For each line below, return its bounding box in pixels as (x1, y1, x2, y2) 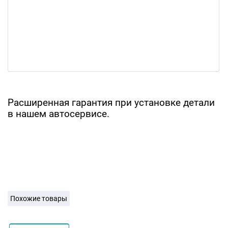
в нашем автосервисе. (8, 108, 109, 120)
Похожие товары (10, 194, 67, 203)
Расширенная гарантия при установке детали (8, 97, 215, 108)
